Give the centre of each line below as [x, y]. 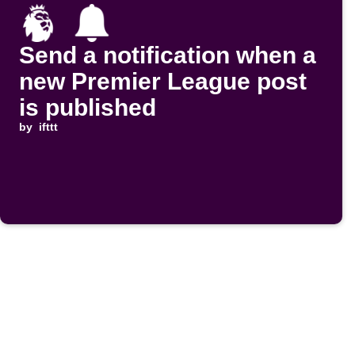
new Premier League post [163, 82]
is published [88, 108]
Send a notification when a [168, 55]
